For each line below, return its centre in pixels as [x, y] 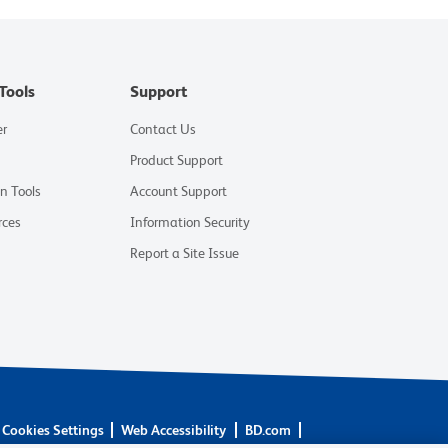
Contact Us [163, 129]
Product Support [177, 160]
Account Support [179, 191]
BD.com [267, 430]
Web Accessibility [174, 430]
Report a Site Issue [185, 253]
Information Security [190, 222]
